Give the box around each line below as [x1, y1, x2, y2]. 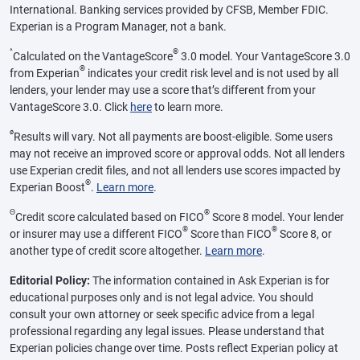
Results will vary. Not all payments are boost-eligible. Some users [14, 129, 333, 143]
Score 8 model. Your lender [210, 210, 344, 223]
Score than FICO [188, 227, 272, 240]
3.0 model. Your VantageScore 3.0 [178, 49, 350, 63]
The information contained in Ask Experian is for [90, 273, 329, 287]
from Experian [10, 66, 80, 80]
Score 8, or [277, 227, 332, 240]
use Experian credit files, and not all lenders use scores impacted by [10, 163, 341, 177]
